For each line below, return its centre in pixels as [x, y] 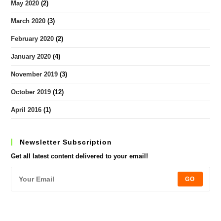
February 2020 [33, 39]
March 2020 [28, 21]
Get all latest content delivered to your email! [80, 156]
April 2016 [26, 110]
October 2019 [31, 92]
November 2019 [35, 74]
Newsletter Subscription [66, 142]
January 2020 [31, 56]
